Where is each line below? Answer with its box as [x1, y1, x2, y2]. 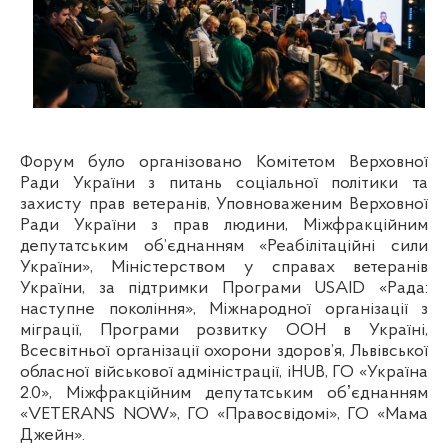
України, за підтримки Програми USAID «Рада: [20, 279, 428, 299]
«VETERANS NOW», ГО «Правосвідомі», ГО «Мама [20, 405, 428, 425]
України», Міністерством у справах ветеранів [20, 258, 428, 278]
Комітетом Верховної [256, 153, 428, 173]
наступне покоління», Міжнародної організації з [20, 300, 428, 320]
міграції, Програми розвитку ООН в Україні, [20, 321, 428, 341]
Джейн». [20, 426, 85, 446]
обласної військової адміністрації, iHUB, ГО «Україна [20, 363, 428, 383]
